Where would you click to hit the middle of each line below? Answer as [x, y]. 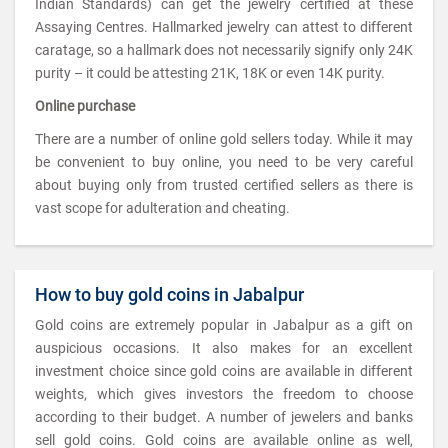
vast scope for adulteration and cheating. [162, 208]
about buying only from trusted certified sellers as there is [224, 185]
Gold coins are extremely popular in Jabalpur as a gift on [224, 325]
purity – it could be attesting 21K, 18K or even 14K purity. [210, 73]
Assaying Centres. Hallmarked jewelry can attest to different [224, 27]
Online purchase [85, 106]
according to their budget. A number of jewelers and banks [224, 417]
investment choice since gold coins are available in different [224, 371]
